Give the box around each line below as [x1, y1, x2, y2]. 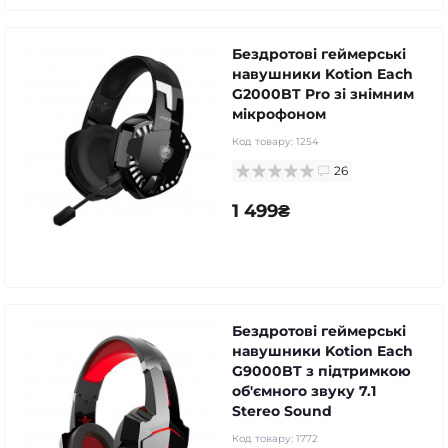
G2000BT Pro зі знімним [232, 84, 414, 103]
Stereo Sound [232, 401, 332, 420]
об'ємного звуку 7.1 [232, 381, 376, 400]
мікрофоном [232, 104, 326, 123]
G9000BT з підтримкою [232, 361, 411, 380]
